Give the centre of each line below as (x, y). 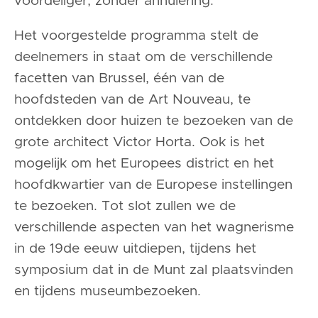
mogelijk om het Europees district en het (144, 164)
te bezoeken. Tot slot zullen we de (125, 207)
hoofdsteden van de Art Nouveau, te (132, 100)
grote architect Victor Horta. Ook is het (139, 143)
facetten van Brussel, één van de (119, 79)
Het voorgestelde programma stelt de (136, 36)
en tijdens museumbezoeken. (108, 292)
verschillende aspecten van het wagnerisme (154, 228)
